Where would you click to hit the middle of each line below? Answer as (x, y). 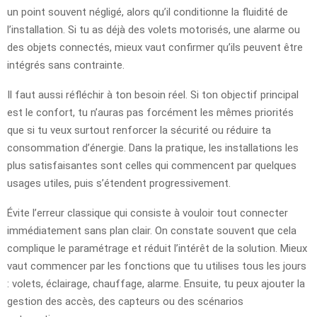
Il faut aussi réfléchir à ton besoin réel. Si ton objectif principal (153, 95)
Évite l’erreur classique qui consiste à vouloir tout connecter (148, 213)
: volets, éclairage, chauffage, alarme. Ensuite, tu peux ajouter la (156, 284)
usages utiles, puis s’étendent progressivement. (119, 184)
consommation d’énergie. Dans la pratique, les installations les (153, 148)
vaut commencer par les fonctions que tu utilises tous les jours (157, 266)
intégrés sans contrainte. (66, 65)
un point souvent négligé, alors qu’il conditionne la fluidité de (148, 12)
